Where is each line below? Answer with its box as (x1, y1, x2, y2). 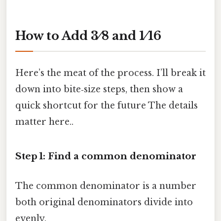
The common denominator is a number (15, 180, 196, 191)
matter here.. (15, 116, 74, 127)
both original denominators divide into (15, 196, 193, 208)
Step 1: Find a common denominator (15, 150, 196, 162)
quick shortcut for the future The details (15, 100, 198, 111)
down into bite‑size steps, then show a (15, 83, 183, 95)
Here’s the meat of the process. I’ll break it (15, 67, 206, 78)
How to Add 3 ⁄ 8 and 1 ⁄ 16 (15, 29, 161, 43)
